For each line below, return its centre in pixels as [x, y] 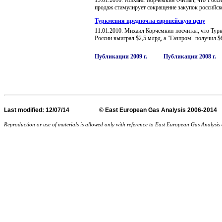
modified [30, 110]
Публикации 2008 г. [190, 56]
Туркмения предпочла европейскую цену [150, 21]
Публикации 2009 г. [121, 56]
